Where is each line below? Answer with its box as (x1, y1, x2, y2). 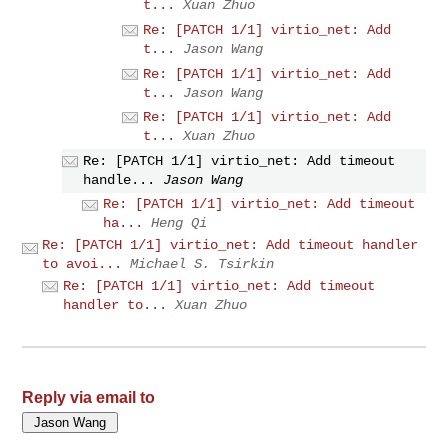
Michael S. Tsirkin (130, 256, 275, 273)
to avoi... (42, 256, 123, 273)
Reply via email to (22, 388, 156, 406)
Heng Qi (151, 215, 208, 232)
